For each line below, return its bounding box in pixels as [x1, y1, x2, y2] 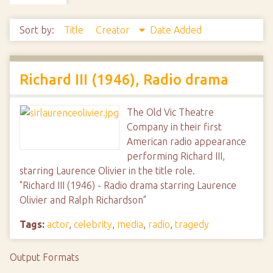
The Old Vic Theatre [127, 107, 214, 118]
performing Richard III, [127, 151, 225, 161]
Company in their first [127, 121, 222, 132]
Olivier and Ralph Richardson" [19, 194, 146, 205]
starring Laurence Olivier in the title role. [19, 165, 195, 176]
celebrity [74, 219, 112, 230]
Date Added [150, 24, 202, 35]
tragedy [175, 219, 209, 230]
